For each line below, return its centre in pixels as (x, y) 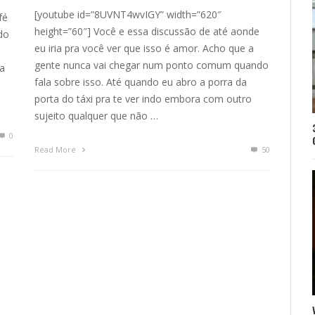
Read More (56, 150)
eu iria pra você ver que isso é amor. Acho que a (144, 49)
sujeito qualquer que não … (96, 116)
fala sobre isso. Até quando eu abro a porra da (141, 82)
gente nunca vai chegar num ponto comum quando (152, 65)
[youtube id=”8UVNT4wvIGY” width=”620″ (128, 15)
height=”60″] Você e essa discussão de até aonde (147, 32)
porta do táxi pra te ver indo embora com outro (143, 99)
